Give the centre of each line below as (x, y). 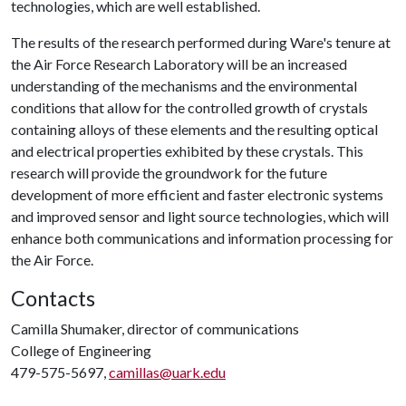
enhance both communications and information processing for (202, 238)
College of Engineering (81, 350)
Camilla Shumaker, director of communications (155, 329)
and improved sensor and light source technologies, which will (200, 216)
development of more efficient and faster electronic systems (197, 194)
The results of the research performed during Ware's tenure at (201, 42)
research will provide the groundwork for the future (169, 173)
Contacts (53, 298)
